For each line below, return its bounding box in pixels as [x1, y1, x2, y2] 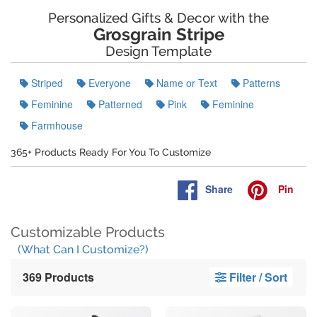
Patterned [96, 97, 142, 111]
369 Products [23, 269, 94, 285]
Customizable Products [11, 224, 165, 241]
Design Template [105, 43, 212, 59]
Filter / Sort [226, 269, 287, 285]
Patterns [240, 76, 280, 90]
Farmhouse [28, 118, 83, 132]
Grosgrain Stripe [93, 24, 224, 45]
